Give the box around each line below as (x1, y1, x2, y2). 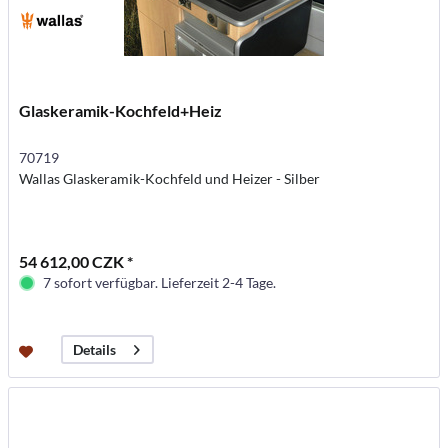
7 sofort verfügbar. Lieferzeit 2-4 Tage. (43, 274, 277, 292)
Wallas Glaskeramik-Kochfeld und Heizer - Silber (19, 170, 321, 188)
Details (73, 341, 117, 359)
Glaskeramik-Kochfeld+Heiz (19, 101, 223, 121)
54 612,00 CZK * (19, 252, 134, 272)
